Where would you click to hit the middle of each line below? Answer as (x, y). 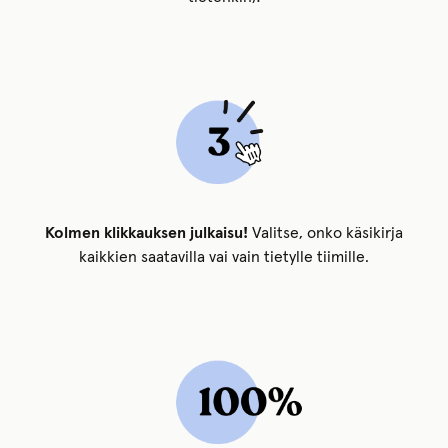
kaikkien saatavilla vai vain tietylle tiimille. (224, 257)
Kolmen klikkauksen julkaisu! (146, 233)
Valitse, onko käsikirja (325, 233)
